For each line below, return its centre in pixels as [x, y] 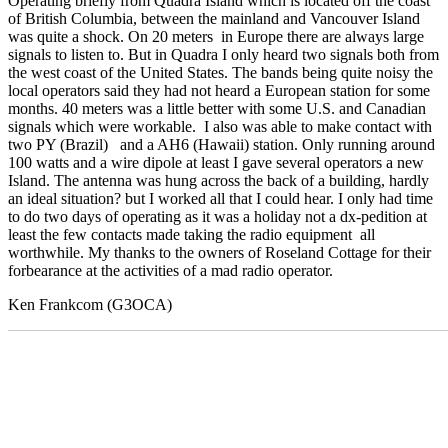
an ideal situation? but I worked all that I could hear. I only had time [220, 199]
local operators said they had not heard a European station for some [219, 91]
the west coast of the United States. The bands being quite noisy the [220, 73]
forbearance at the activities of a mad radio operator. [172, 271]
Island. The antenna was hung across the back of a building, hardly [218, 181]
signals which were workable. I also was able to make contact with [220, 127]
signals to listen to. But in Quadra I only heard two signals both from [223, 55]
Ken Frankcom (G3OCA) [92, 305]
